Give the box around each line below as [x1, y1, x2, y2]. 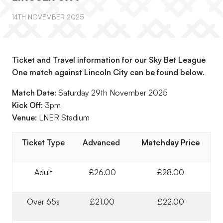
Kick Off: [12, 100, 43, 110]
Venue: [12, 112, 39, 122]
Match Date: [12, 88, 58, 98]
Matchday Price [141, 137, 200, 147]
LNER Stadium [39, 112, 90, 122]
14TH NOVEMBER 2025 [12, 13, 84, 21]
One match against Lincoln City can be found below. [12, 67, 205, 77]
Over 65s [26, 197, 60, 207]
